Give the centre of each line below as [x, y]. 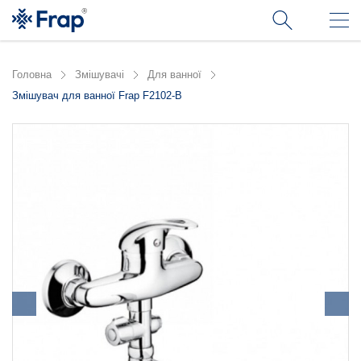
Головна [32, 75]
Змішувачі [100, 75]
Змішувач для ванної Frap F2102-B [97, 95]
